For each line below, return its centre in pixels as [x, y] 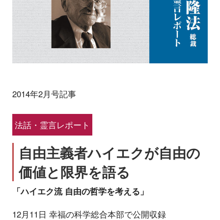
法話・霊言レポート [52, 125]
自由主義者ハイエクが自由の [110, 152]
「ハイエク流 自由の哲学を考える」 [80, 191]
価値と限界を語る [74, 171]
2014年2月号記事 [44, 94]
